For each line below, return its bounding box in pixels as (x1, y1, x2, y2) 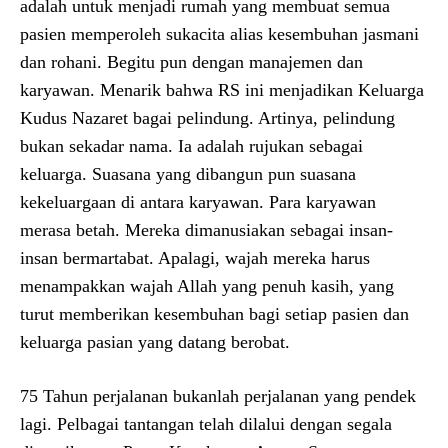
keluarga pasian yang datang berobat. (20, 331, 290, 352)
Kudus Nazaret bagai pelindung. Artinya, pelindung (20, 107, 395, 128)
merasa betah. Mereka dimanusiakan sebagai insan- (20, 219, 393, 240)
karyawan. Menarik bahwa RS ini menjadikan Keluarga (20, 79, 424, 100)
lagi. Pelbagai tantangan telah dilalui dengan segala (20, 413, 392, 434)
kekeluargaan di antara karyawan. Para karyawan (20, 191, 376, 212)
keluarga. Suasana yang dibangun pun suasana (20, 163, 356, 184)
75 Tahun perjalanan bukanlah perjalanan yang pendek (20, 385, 416, 406)
